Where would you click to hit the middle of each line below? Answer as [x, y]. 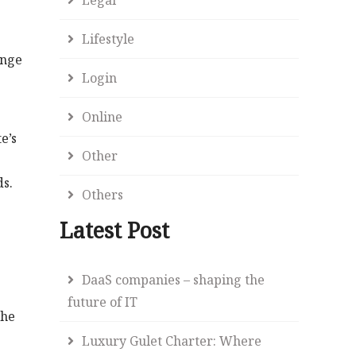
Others [103, 194]
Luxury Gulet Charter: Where [172, 341]
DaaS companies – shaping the [174, 279]
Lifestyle [108, 39]
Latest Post [115, 230]
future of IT [103, 302]
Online [103, 116]
